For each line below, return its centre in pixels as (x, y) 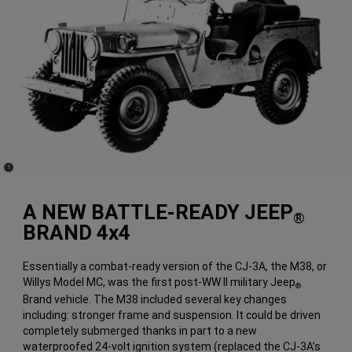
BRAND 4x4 (77, 232)
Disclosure (20, 172)
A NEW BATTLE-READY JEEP (158, 212)
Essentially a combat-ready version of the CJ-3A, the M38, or (175, 266)
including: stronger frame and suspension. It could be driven (172, 315)
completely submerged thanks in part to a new (140, 330)
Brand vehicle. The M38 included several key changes (155, 299)
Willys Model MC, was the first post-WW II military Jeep (159, 282)
